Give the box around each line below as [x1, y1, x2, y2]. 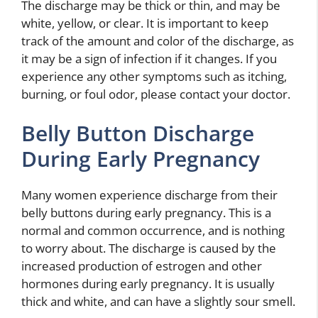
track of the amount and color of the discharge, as [21, 32, 294, 49]
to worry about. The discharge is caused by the [21, 240, 276, 257]
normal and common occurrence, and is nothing [21, 222, 285, 239]
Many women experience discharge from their [21, 187, 278, 204]
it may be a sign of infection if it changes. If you [21, 50, 277, 67]
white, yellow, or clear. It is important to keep [21, 14, 268, 31]
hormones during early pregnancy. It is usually [21, 275, 275, 292]
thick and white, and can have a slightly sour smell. [21, 293, 295, 310]
